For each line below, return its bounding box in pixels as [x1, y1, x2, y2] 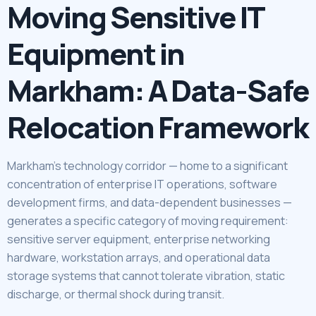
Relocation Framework [7, 106, 308, 147]
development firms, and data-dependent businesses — [7, 194, 292, 210]
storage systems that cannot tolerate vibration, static [7, 267, 285, 284]
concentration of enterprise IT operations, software [7, 176, 277, 192]
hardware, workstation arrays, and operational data [7, 249, 270, 265]
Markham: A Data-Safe [7, 69, 309, 111]
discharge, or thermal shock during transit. [7, 286, 224, 302]
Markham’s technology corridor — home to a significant [7, 157, 288, 174]
